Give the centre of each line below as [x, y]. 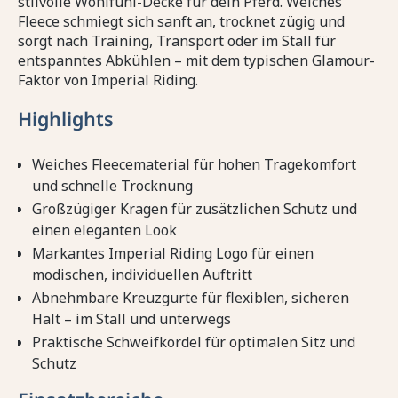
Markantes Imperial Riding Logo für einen [173, 254]
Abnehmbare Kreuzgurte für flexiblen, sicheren [191, 298]
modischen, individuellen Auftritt [142, 275]
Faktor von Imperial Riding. [108, 80]
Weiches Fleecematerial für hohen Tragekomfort [194, 165]
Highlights [66, 119]
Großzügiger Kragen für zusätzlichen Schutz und [195, 209]
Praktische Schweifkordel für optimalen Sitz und [194, 342]
